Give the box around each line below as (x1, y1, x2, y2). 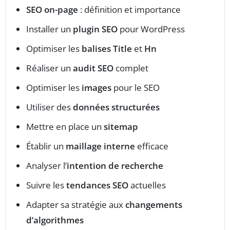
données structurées (73, 101, 160, 113)
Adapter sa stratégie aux (26, 199, 125, 211)
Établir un (26, 140, 66, 152)
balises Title (82, 43, 132, 55)
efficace (135, 140, 168, 152)
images (82, 82, 111, 94)
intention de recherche (67, 160, 163, 172)
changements (125, 199, 182, 211)
